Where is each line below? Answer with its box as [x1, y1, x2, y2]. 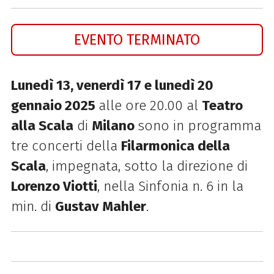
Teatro [201, 97, 243, 114]
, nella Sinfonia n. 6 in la [97, 177, 243, 194]
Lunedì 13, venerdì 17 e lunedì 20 [10, 76, 213, 94]
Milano [91, 117, 138, 134]
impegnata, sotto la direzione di [51, 157, 248, 174]
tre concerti [10, 137, 86, 154]
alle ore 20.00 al [98, 97, 202, 114]
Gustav [54, 198, 102, 215]
